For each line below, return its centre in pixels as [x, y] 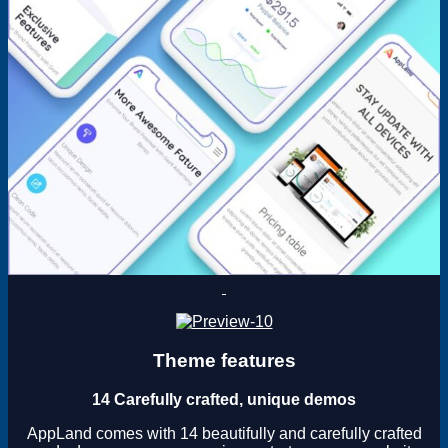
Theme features [224, 360]
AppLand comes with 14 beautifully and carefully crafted [224, 433]
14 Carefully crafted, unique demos [224, 399]
